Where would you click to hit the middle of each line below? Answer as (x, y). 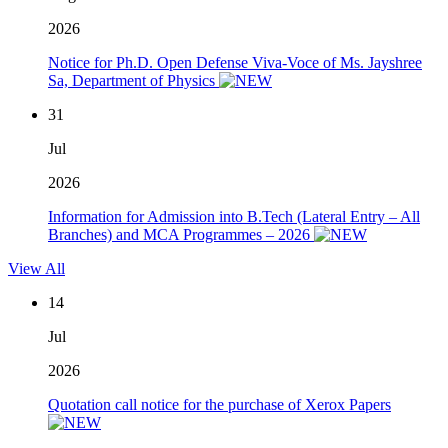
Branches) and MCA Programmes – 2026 (181, 235)
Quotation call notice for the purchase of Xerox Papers (219, 405)
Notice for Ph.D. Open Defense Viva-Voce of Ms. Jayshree (235, 63)
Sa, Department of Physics (133, 81)
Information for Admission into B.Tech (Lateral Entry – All (234, 217)
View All (36, 269)
